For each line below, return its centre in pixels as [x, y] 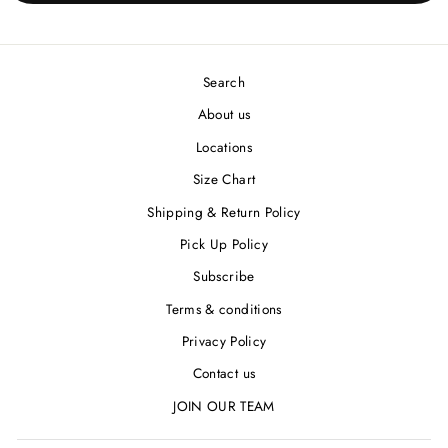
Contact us [224, 373]
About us [224, 114]
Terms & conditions [224, 308]
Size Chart [224, 179]
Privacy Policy [224, 341]
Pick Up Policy [224, 243]
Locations [224, 146]
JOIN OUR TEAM [224, 405]
